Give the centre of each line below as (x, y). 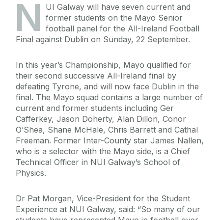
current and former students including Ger (95, 108)
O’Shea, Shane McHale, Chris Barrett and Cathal (107, 130)
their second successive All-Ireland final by (96, 76)
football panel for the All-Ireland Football (123, 29)
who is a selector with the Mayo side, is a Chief (103, 151)
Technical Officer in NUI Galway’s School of (98, 162)
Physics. (31, 173)
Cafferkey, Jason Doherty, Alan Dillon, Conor (101, 119)
